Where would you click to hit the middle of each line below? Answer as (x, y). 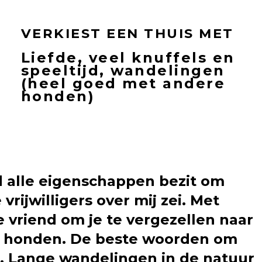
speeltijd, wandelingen (123, 70)
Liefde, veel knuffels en (128, 57)
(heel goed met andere (123, 83)
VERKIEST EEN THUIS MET (127, 33)
